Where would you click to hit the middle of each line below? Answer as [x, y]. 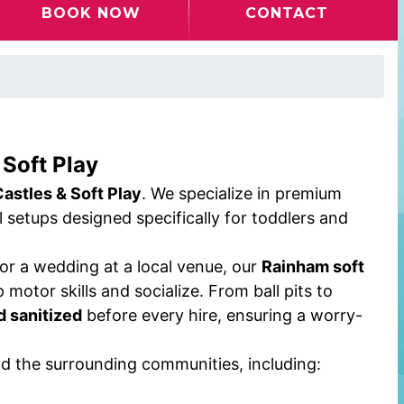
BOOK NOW [92, 13]
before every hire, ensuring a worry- [222, 315]
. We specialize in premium [241, 193]
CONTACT [287, 13]
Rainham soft [312, 266]
